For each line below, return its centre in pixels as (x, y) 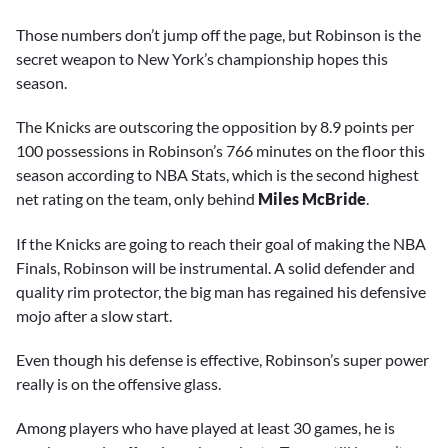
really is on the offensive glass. (120, 383)
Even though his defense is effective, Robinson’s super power (222, 359)
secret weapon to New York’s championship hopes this (202, 59)
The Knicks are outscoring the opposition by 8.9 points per (215, 127)
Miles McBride (312, 199)
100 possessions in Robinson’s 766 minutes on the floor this (220, 151)
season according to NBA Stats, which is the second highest (217, 175)
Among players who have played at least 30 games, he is (205, 427)
